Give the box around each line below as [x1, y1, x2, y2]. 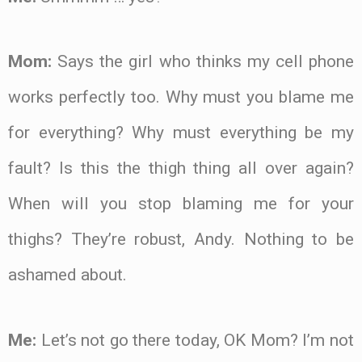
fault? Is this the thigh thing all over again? [8, 158, 354, 179]
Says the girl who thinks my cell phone [52, 52, 354, 72]
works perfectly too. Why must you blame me [8, 87, 354, 107]
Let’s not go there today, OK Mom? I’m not [36, 330, 354, 351]
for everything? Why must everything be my [8, 123, 354, 143]
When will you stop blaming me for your [8, 194, 354, 214]
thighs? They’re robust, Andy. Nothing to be [8, 229, 354, 250]
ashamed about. [8, 265, 127, 285]
